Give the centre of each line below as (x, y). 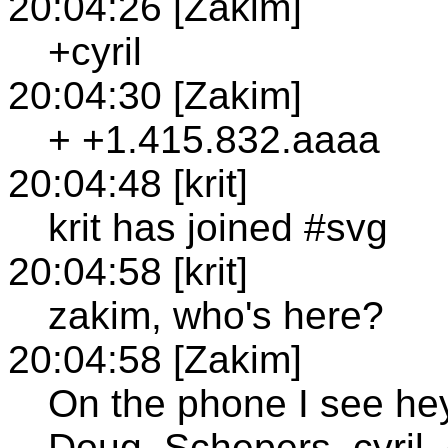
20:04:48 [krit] (128, 183)
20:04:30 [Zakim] (155, 95)
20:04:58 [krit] (128, 271)
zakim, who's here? (216, 315)
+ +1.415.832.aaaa (214, 139)
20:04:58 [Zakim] (155, 359)
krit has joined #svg (218, 227)
